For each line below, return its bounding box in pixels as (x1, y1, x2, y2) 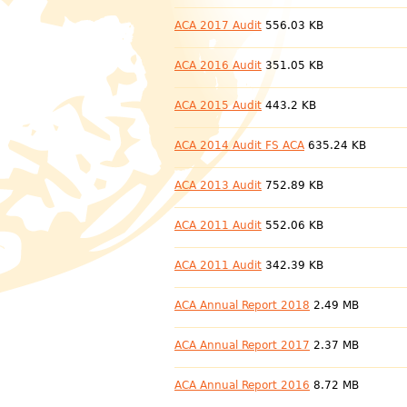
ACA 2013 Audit (174, 179, 262, 192)
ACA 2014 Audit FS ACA (174, 139, 304, 152)
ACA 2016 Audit (174, 59, 262, 72)
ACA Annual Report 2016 (174, 379, 310, 392)
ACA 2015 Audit (174, 99, 262, 112)
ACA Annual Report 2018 (174, 299, 310, 312)
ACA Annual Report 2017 (174, 339, 310, 352)
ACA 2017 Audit (174, 19, 262, 32)
